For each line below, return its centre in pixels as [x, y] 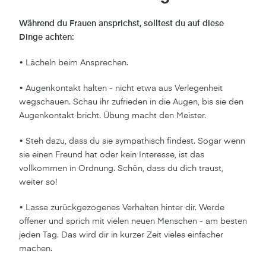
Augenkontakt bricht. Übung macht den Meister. [113, 115]
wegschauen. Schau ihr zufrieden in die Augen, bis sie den [131, 102]
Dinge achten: [46, 37]
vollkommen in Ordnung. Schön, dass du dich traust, [121, 168]
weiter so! [38, 182]
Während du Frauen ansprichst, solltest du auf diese [121, 23]
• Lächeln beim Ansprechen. [74, 63]
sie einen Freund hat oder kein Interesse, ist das [112, 155]
